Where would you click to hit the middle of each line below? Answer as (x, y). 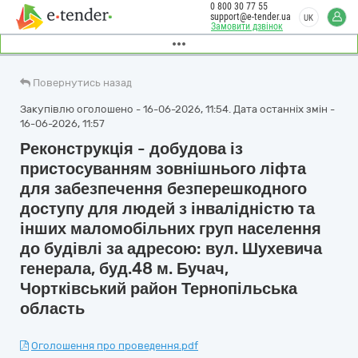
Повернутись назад (82, 83)
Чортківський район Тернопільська (159, 288)
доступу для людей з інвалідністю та (167, 209)
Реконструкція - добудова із (131, 149)
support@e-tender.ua (251, 17)
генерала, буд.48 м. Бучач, (124, 268)
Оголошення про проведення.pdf (115, 346)
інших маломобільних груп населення (171, 229)
